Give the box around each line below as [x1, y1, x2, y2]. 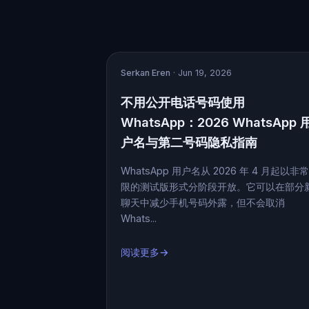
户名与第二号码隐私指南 [121, 134, 257, 150]
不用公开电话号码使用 [121, 94, 245, 110]
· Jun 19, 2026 [170, 67, 232, 78]
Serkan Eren [121, 67, 170, 78]
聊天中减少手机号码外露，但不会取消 [121, 196, 285, 208]
